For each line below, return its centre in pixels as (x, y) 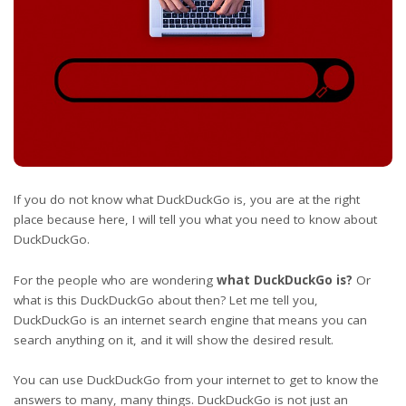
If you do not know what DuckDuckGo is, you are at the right (187, 200)
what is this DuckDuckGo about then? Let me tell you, (166, 300)
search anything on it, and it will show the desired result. (175, 339)
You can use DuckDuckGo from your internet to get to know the (196, 380)
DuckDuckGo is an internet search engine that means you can (190, 319)
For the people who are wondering (115, 280)
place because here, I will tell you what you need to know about (195, 220)
